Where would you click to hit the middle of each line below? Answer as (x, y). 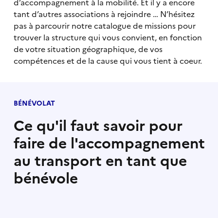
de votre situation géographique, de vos (88, 49)
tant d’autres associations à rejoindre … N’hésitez (104, 14)
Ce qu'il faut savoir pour (98, 126)
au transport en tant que (100, 161)
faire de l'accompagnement (109, 143)
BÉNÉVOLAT (34, 103)
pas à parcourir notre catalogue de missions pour (104, 26)
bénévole (45, 178)
